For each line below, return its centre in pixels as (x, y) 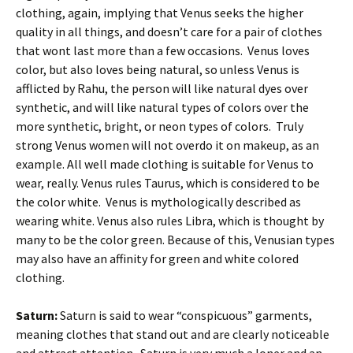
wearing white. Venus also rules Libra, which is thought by (170, 221)
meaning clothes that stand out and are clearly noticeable (173, 334)
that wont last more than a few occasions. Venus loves (163, 50)
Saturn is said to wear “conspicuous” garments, (185, 315)
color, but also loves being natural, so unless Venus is (158, 69)
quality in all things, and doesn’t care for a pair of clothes (169, 32)
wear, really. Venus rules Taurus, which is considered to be (168, 183)
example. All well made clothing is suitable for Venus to (165, 164)
